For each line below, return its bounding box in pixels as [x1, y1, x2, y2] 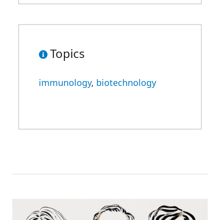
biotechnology [96, 77, 156, 88]
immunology [39, 77, 91, 88]
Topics [50, 45, 85, 61]
